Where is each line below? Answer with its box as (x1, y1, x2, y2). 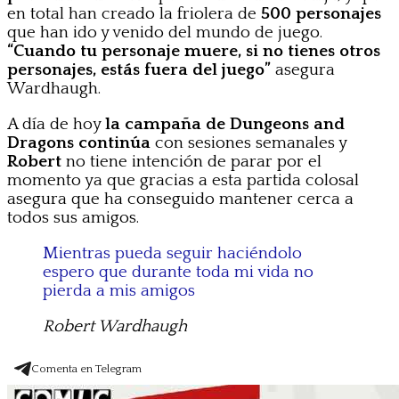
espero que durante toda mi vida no (43, 262, 313, 281)
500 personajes (261, 4, 381, 23)
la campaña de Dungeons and (105, 114, 345, 134)
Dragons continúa (7, 133, 151, 152)
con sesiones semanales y (151, 133, 346, 152)
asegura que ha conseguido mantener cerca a (7, 189, 354, 208)
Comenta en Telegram (31, 362, 142, 375)
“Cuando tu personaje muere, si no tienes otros (7, 41, 380, 61)
